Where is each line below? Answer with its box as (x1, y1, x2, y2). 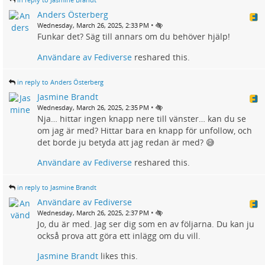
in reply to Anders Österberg (17, 77, 104, 86)
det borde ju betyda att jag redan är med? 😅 (37, 136, 215, 148)
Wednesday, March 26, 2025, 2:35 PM (37, 102, 149, 112)
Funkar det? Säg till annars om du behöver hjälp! (37, 31, 230, 43)
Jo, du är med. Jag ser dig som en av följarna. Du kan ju (37, 218, 254, 230)
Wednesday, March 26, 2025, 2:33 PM (37, 21, 149, 30)
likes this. (98, 250, 138, 262)
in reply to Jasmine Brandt (17, 182, 96, 192)
